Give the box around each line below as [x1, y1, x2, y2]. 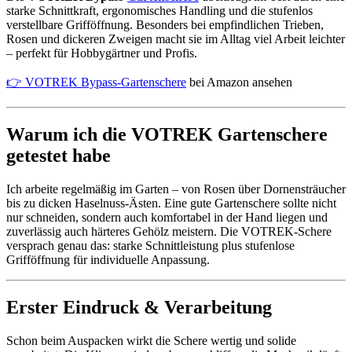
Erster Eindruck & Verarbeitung [6, 296, 272, 317]
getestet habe [6, 145, 111, 167]
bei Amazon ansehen [186, 75, 292, 90]
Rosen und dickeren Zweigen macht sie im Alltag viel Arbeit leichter [6, 32, 345, 46]
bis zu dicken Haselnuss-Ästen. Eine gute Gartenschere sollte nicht [6, 196, 336, 211]
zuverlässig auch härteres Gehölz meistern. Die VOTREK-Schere [6, 225, 332, 239]
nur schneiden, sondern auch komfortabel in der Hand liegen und [6, 211, 328, 225]
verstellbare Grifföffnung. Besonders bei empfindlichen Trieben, [6, 18, 324, 32]
